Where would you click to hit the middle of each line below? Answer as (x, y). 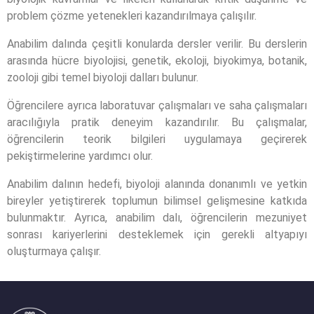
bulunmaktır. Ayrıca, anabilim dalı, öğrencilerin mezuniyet (157, 218)
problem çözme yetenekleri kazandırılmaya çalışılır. (132, 16)
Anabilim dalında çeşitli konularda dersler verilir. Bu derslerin (157, 44)
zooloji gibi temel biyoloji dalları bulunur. (103, 77)
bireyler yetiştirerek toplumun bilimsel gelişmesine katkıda (157, 201)
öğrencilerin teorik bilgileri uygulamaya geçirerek (157, 139)
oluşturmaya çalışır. (54, 251)
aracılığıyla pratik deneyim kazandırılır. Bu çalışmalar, (157, 122)
